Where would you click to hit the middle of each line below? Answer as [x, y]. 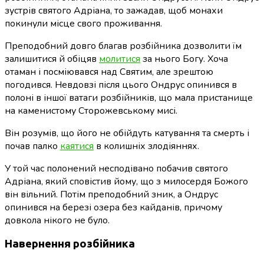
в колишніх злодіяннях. [146, 146]
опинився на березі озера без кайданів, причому [113, 207]
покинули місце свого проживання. [83, 23]
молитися [120, 59]
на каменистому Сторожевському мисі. [91, 110]
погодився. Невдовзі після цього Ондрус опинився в [121, 85]
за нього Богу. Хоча [184, 59]
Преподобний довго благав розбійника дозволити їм [123, 46]
